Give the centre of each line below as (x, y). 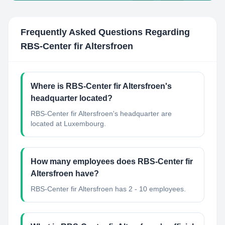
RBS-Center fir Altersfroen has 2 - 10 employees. (108, 189)
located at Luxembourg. (68, 124)
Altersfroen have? (65, 174)
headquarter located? (72, 98)
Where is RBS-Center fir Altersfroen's (101, 86)
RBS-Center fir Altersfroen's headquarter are (101, 114)
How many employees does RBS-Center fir (112, 161)
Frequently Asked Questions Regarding (105, 32)
